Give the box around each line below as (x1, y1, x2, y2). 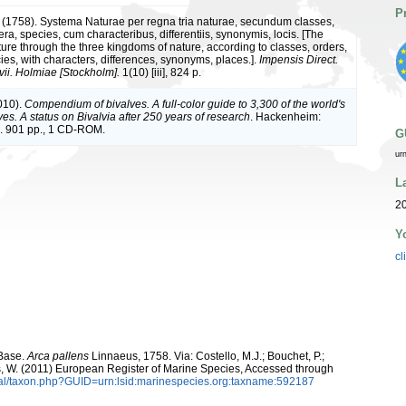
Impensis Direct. (259, 53, 338, 66)
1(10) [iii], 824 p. (120, 65, 201, 79)
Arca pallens (27, 350, 89, 363)
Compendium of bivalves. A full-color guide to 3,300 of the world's (24, 97, 345, 111)
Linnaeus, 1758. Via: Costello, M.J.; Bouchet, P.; (89, 350, 324, 363)
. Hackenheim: (250, 110, 321, 123)
